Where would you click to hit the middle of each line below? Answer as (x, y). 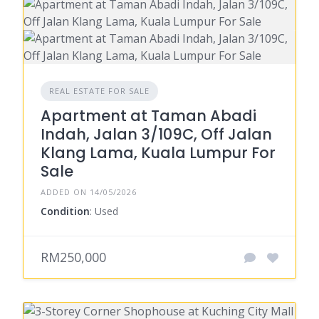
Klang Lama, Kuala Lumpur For (158, 153)
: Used (104, 211)
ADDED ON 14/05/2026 (89, 192)
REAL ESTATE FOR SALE (99, 91)
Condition (65, 211)
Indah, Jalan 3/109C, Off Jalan (156, 135)
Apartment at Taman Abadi (148, 116)
